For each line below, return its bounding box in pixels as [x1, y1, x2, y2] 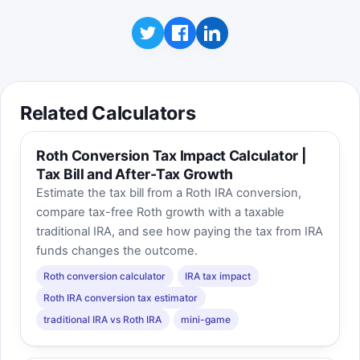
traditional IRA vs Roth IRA [43, 313, 162, 326]
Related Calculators [20, 100, 196, 125]
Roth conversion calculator [43, 270, 166, 283]
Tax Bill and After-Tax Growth [35, 166, 234, 183]
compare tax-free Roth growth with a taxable [35, 205, 284, 220]
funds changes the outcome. [35, 243, 198, 259]
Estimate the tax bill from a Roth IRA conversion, [35, 186, 301, 201]
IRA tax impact [185, 270, 252, 283]
